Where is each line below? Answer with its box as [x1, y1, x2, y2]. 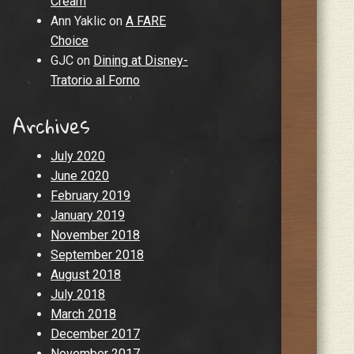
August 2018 [51, 266, 121, 282]
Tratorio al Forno [51, 73, 140, 88]
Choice [51, 33, 88, 49]
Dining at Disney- [93, 53, 188, 69]
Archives [13, 106, 90, 145]
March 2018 [51, 306, 116, 322]
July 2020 [51, 148, 105, 164]
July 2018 [51, 286, 105, 302]
